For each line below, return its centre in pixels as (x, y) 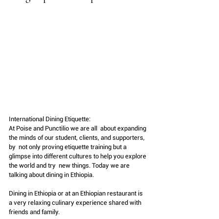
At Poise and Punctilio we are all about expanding (78, 128)
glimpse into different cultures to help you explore (78, 156)
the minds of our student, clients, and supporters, (77, 137)
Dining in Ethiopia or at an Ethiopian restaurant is (77, 193)
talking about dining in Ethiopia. (51, 175)
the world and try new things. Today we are (70, 165)
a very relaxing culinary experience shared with (76, 202)
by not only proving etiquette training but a (69, 147)
